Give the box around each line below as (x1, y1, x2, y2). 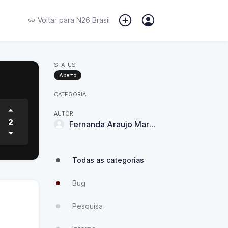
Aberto (59, 72, 76, 78)
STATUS (54, 61, 76, 68)
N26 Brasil (74, 16, 110, 24)
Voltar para (38, 16, 74, 24)
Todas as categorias (72, 156, 144, 164)
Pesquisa (72, 202, 103, 210)
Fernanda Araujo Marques (149, 119, 155, 129)
